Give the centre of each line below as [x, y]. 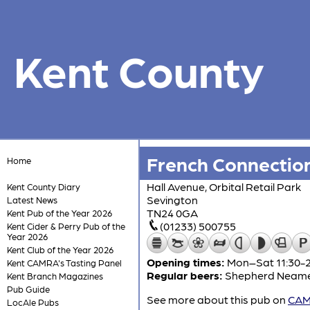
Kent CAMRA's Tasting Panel [64, 263]
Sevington [172, 200]
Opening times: [186, 262]
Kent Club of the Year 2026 [60, 249]
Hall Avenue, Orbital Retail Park [224, 186]
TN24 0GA [172, 213]
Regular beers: [185, 275]
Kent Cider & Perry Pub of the [66, 226]
